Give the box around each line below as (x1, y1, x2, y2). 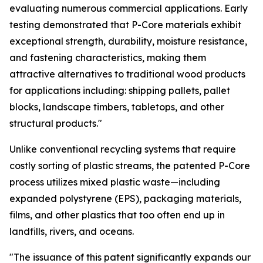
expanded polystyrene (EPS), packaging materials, (9, 193, 241, 205)
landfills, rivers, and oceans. (9, 225, 134, 238)
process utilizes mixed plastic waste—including (9, 176, 220, 188)
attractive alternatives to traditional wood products (9, 68, 245, 80)
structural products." (9, 117, 102, 130)
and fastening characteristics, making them (9, 52, 206, 64)
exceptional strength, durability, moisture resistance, (9, 35, 247, 48)
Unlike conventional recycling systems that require (9, 143, 236, 156)
